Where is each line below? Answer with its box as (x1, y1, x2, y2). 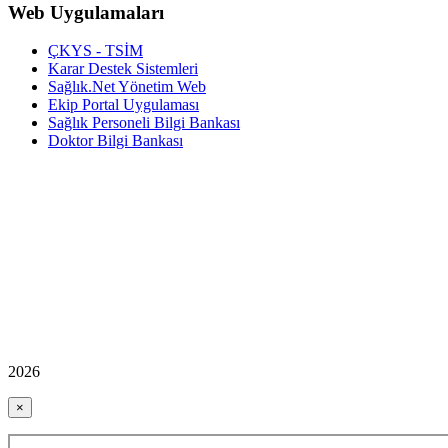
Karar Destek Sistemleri (48, 60, 198, 78)
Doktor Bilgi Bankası (48, 132, 183, 150)
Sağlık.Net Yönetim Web (48, 78, 206, 96)
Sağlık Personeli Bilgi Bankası (48, 114, 240, 132)
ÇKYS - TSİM (48, 42, 143, 60)
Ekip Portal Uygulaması (48, 96, 199, 114)
